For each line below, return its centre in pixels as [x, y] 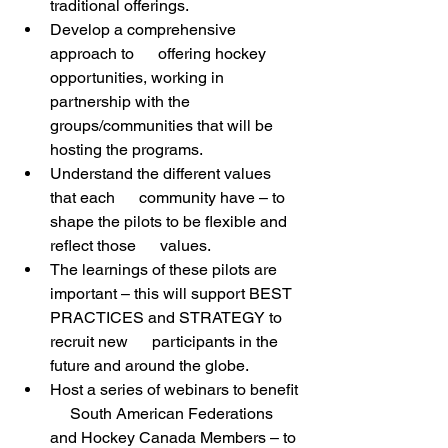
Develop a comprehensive [145, 29]
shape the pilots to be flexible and [170, 221]
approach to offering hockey [160, 53]
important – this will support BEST [173, 293]
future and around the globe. [149, 365]
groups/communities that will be [163, 125]
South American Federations [163, 413]
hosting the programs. [128, 149]
